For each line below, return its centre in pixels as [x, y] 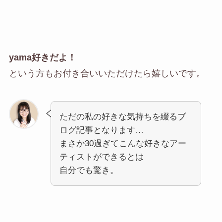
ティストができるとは [101, 157]
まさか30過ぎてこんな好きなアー [123, 143]
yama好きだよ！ [42, 58]
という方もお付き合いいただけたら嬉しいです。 [107, 74]
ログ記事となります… [101, 130]
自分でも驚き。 [89, 170]
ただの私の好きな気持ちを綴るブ [122, 116]
